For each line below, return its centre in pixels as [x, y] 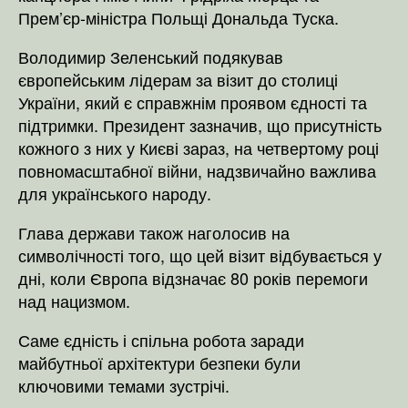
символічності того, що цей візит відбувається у [200, 255]
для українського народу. [115, 193]
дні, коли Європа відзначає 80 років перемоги [193, 277]
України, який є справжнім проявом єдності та [193, 102]
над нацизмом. [74, 300]
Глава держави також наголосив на [154, 232]
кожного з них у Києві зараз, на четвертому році [199, 147]
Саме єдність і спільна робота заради [161, 339]
